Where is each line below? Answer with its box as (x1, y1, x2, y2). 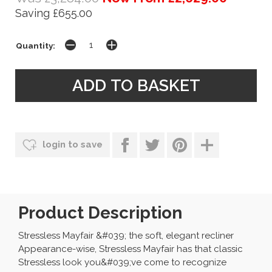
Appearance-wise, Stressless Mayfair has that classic (18, 243, 243, 254)
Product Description (18, 202, 182, 222)
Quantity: (16, 40, 55, 50)
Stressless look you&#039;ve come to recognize (18, 256, 226, 268)
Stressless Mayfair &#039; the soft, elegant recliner (18, 229, 234, 241)
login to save (40, 138, 103, 150)
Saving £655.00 (15, 6, 92, 19)
